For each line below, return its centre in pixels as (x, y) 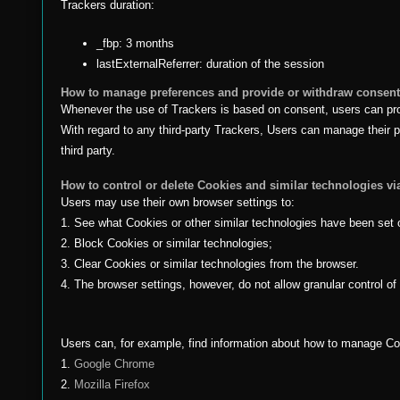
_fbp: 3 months (135, 43)
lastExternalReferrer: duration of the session (210, 64)
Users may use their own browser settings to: (178, 202)
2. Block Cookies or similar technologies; (167, 243)
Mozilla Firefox (112, 384)
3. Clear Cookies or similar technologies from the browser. (210, 264)
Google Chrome (114, 364)
